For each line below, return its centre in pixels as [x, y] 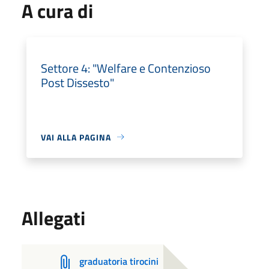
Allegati [53, 218]
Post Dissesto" [77, 82]
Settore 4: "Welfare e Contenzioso [126, 68]
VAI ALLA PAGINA [76, 137]
